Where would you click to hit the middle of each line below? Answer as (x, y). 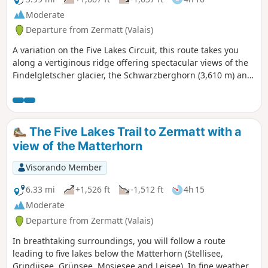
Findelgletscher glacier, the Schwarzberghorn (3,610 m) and (133, 75)
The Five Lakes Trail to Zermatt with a (134, 132)
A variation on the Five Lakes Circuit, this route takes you (126, 50)
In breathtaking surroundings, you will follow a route (119, 240)
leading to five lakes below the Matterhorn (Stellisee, (118, 253)
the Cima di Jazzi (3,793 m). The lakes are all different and (128, 88)
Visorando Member (64, 167)
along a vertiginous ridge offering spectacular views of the (130, 63)
